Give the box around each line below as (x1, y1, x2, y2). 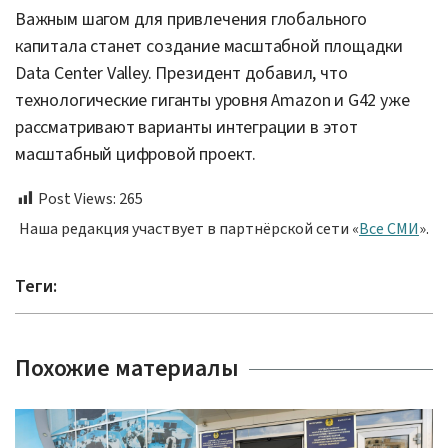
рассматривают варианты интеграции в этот (15, 114, 358, 140)
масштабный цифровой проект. (15, 141, 257, 167)
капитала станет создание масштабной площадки (15, 33, 404, 59)
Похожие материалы (15, 350, 239, 386)
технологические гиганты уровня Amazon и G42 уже (15, 87, 410, 113)
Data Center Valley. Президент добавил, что (15, 60, 348, 86)
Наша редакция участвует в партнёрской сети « (19, 217, 359, 240)
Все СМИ (359, 217, 419, 240)
